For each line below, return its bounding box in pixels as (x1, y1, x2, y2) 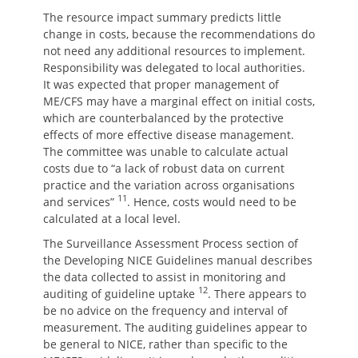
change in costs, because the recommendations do (43, 26, 315, 42)
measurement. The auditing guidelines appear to (43, 320, 307, 335)
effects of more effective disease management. (43, 127, 294, 142)
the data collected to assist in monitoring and (43, 269, 286, 284)
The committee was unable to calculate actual (43, 144, 288, 159)
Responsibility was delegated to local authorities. (43, 60, 305, 75)
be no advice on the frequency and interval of (43, 303, 288, 318)
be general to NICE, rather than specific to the (43, 336, 288, 352)
